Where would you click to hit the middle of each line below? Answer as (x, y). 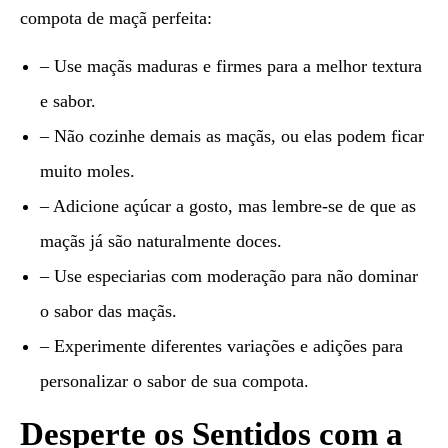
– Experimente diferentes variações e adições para (221, 346)
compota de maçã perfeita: (116, 18)
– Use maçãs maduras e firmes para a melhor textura (231, 66)
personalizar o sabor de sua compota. (174, 381)
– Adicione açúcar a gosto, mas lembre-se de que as (228, 206)
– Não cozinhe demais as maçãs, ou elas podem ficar (232, 136)
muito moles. (87, 171)
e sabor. (68, 101)
